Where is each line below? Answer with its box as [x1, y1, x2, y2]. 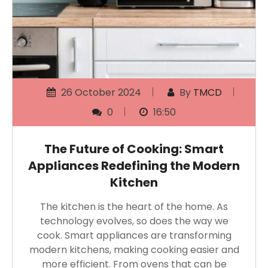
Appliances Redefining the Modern [28, 157, 240, 174]
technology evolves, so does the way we [39, 214, 229, 228]
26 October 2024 [58, 85, 141, 99]
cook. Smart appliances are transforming [36, 228, 232, 242]
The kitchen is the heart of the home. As [40, 199, 228, 214]
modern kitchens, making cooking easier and [29, 242, 239, 257]
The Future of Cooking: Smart [44, 140, 224, 157]
